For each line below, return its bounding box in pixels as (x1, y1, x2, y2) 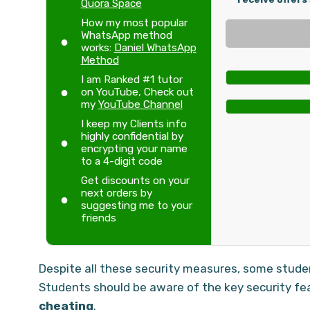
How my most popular (80, 16, 188, 29)
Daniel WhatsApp (113, 41, 197, 54)
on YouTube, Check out (80, 85, 194, 98)
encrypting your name (80, 142, 188, 155)
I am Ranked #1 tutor (80, 73, 183, 86)
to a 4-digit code (80, 154, 163, 167)
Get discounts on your (80, 174, 190, 187)
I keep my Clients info (80, 117, 187, 130)
